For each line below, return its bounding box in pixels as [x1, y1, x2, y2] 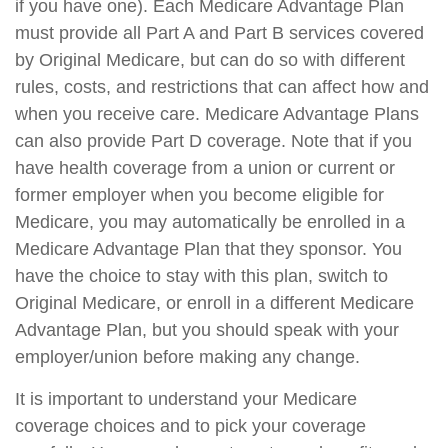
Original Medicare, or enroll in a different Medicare [15, 293, 414, 313]
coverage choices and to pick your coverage [15, 416, 366, 436]
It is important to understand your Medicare [15, 389, 357, 409]
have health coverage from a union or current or [15, 158, 395, 178]
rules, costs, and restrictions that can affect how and [15, 77, 429, 97]
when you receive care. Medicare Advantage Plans [15, 104, 419, 124]
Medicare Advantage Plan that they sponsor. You [15, 239, 402, 259]
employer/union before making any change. [15, 347, 360, 367]
